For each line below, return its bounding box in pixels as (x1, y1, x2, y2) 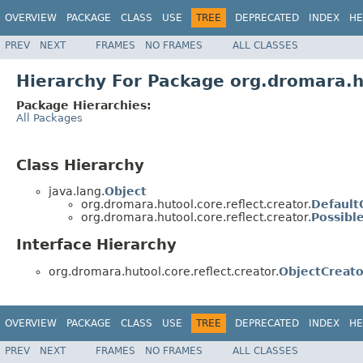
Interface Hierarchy (16, 236, 177, 254)
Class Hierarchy (16, 156, 144, 173)
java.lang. (49, 185, 105, 199)
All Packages (16, 111, 83, 124)
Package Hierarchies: (16, 98, 152, 112)
